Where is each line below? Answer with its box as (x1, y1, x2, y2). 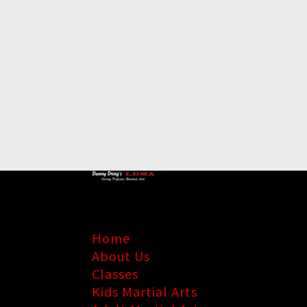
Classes (92, 265, 139, 282)
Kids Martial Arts (92, 283, 198, 300)
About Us (92, 247, 151, 265)
